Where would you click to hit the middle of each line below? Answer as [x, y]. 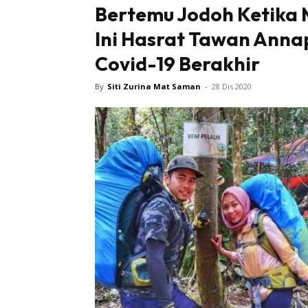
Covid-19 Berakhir [177, 64]
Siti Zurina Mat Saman [154, 87]
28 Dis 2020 [232, 87]
